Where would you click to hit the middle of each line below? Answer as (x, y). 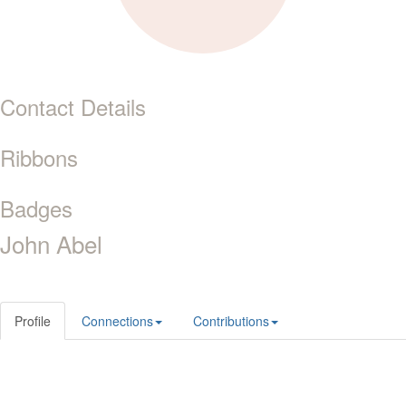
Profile (33, 321)
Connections (117, 321)
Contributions (231, 321)
